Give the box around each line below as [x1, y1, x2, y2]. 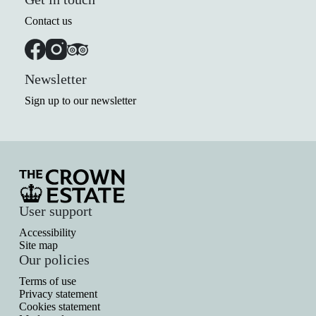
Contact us [24, 15, 72, 28]
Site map [18, 239, 58, 252]
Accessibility [18, 226, 76, 239]
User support [18, 203, 92, 219]
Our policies [18, 252, 90, 268]
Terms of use [18, 275, 76, 288]
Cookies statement [18, 300, 100, 313]
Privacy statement [18, 288, 97, 300]
